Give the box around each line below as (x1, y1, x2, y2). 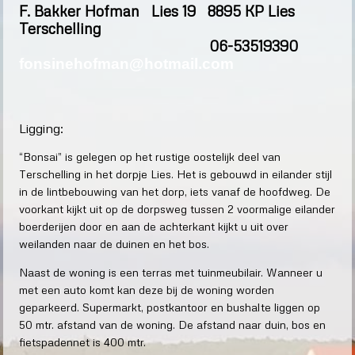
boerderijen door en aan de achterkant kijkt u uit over (19, 219, 288, 234)
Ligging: (19, 120, 63, 137)
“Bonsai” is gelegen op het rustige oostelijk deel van (19, 150, 281, 164)
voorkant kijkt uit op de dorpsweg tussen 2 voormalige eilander (19, 202, 335, 216)
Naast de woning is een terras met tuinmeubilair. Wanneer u (19, 265, 323, 280)
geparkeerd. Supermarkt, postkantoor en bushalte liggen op (19, 300, 320, 315)
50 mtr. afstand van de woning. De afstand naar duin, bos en (19, 318, 326, 332)
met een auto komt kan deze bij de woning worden (19, 283, 274, 297)
